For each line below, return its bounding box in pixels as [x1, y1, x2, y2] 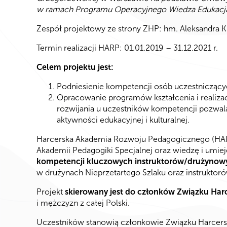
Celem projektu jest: [36, 62, 113, 72]
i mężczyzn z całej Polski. [36, 198, 130, 208]
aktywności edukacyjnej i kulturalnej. [57, 115, 190, 125]
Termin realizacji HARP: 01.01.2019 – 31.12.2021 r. [36, 43, 218, 53]
